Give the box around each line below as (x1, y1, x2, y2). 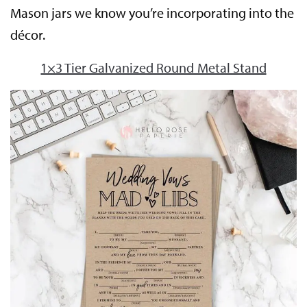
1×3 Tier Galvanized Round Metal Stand (40, 58, 267, 76)
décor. (10, 25, 45, 43)
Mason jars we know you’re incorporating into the (10, 3, 295, 21)
